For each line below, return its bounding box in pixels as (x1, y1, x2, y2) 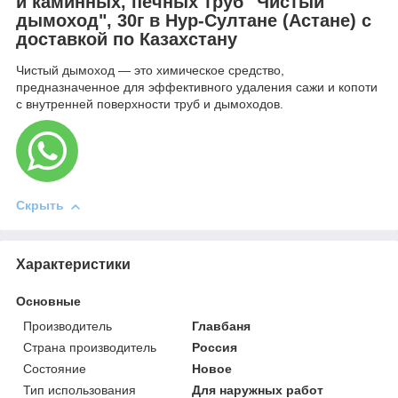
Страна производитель (23, 339, 156, 354)
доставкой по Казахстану (16, 28, 237, 49)
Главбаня (192, 318, 251, 333)
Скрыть (16, 198, 64, 213)
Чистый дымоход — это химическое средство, (16, 63, 284, 78)
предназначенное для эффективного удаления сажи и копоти (16, 80, 378, 95)
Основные (16, 293, 81, 308)
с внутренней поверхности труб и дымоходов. (16, 97, 283, 112)
